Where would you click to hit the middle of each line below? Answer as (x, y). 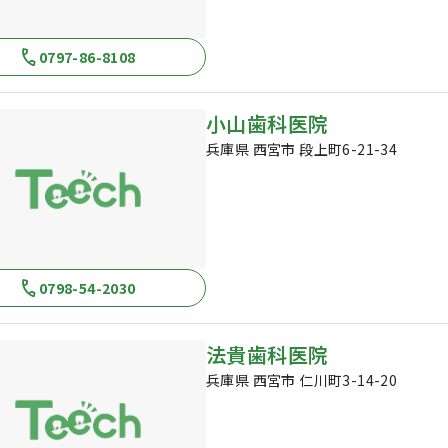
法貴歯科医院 (267, 354)
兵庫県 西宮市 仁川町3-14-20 (302, 380)
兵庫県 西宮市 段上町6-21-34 (302, 149)
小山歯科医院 (267, 123)
